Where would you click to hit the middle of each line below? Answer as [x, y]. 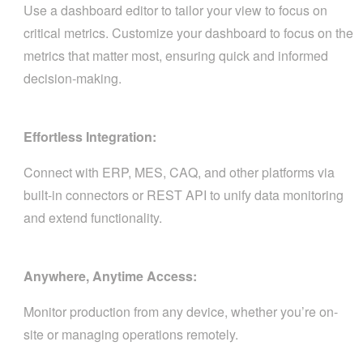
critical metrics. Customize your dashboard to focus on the [188, 33]
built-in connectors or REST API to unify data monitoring [184, 195]
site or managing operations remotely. [131, 334]
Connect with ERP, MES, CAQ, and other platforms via [179, 172]
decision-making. [73, 78]
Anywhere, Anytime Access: [110, 276]
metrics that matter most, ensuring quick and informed [176, 56]
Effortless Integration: [90, 137]
